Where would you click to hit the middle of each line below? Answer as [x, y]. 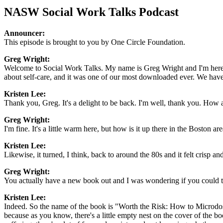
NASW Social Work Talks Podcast [91, 12]
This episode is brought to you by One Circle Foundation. [95, 42]
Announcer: [24, 33]
